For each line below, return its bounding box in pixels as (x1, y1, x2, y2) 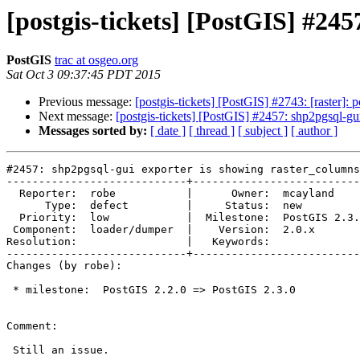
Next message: (39, 109, 116, 124)
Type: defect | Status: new (6, 199, 45, 212)
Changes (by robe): (6, 260, 122, 272)
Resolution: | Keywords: (6, 235, 270, 248)
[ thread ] (189, 124, 235, 138)
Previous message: (39, 95, 135, 109)
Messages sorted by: (39, 124, 147, 138)
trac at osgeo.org (55, 53, 138, 67)
